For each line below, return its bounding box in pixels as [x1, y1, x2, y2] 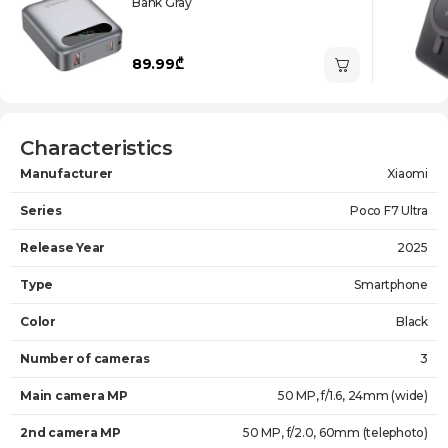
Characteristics [20, 136, 172, 160]
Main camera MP [20, 388, 128, 403]
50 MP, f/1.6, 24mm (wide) [278, 388, 428, 403]
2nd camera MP [20, 425, 121, 440]
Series [20, 203, 62, 218]
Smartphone [354, 277, 428, 292]
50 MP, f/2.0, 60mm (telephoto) [243, 425, 428, 440]
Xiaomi [387, 166, 428, 181]
